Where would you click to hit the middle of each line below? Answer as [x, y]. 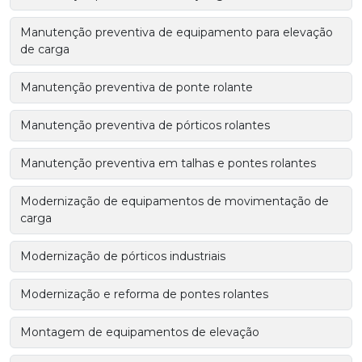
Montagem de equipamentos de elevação [140, 333]
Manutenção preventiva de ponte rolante [137, 88]
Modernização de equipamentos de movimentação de [175, 202]
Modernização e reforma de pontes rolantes [144, 295]
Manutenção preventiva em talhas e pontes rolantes [168, 164]
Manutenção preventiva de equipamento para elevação [177, 33]
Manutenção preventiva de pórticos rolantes [145, 126]
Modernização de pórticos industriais [123, 257]
